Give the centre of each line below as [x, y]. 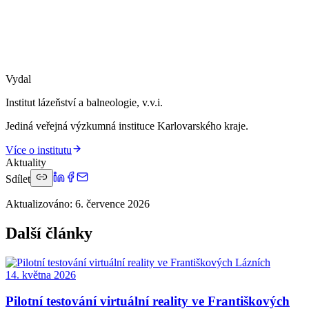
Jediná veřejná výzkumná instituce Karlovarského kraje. [127, 126]
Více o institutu [39, 150]
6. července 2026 [112, 203]
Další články [49, 233]
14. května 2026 [41, 275]
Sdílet [18, 179]
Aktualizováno [38, 203]
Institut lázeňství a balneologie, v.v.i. [84, 102]
